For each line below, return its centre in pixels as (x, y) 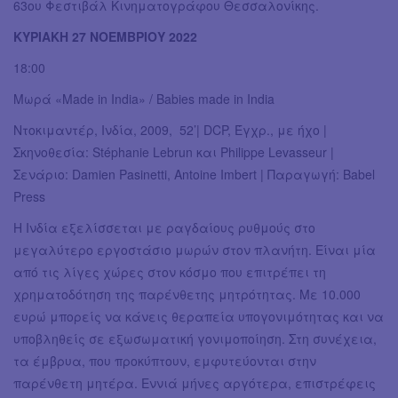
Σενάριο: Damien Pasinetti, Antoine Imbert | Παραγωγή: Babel (194, 175)
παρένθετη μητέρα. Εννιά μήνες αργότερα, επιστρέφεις (195, 383)
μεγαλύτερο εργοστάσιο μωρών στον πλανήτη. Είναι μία (195, 250)
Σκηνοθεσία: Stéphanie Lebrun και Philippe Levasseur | (174, 152)
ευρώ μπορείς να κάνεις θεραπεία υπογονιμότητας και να (199, 317)
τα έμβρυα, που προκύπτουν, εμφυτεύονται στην (165, 361)
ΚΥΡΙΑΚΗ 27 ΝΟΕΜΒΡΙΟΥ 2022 (105, 37)
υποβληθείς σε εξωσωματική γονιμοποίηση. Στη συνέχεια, (195, 339)
